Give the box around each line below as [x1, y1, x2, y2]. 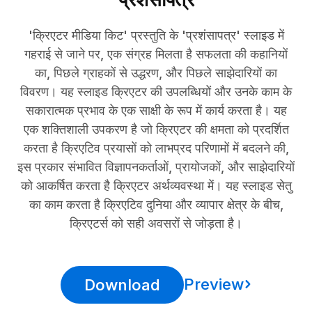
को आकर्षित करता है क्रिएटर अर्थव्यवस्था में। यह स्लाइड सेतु [20, 178, 292, 193]
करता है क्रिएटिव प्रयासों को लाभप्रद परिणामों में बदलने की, [23, 141, 289, 155]
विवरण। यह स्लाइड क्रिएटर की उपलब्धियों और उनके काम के [20, 84, 292, 99]
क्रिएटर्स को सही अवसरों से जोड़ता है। [70, 216, 242, 231]
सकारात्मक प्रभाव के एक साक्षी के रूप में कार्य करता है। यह [25, 103, 287, 118]
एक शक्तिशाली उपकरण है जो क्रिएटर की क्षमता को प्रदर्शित [23, 122, 289, 136]
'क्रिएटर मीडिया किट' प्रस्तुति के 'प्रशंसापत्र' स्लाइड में [28, 28, 284, 42]
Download [84, 276, 160, 294]
